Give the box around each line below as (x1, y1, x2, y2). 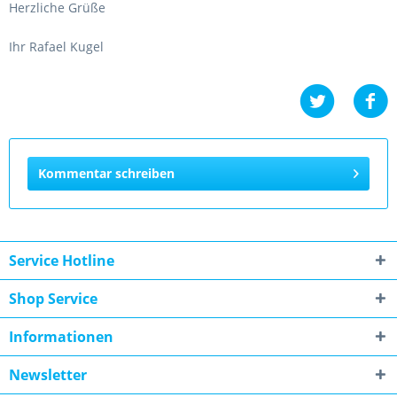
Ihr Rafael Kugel (9, 38, 104, 55)
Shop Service (9, 289, 97, 308)
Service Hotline (9, 251, 114, 270)
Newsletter (9, 365, 87, 385)
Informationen (9, 327, 113, 346)
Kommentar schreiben (38, 165, 175, 182)
